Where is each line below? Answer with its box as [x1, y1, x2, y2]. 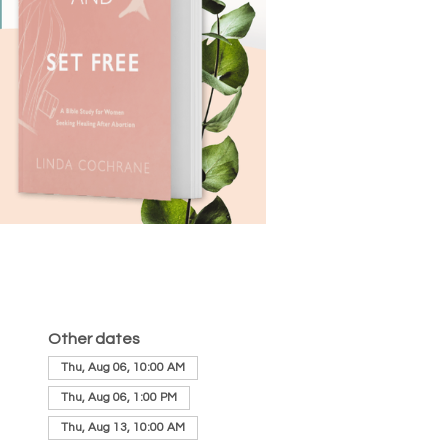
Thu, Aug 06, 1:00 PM [60, 391, 177, 404]
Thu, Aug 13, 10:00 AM [60, 421, 185, 434]
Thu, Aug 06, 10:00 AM [60, 361, 185, 374]
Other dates [47, 331, 140, 347]
